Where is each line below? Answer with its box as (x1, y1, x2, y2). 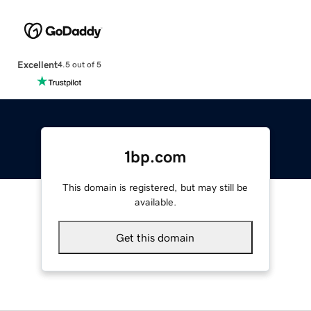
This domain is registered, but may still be (62, 182, 249, 192)
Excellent (17, 59, 58, 69)
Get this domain (116, 231, 195, 243)
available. (134, 196, 176, 207)
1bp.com (124, 148, 187, 165)
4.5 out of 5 (57, 60, 101, 69)
